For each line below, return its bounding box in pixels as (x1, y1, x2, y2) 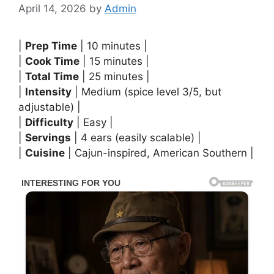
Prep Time (25, 40, 77, 53)
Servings (25, 131, 71, 144)
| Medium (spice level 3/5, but (72, 86, 221, 98)
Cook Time (25, 55, 80, 68)
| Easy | (73, 116, 113, 129)
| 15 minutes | (80, 55, 149, 68)
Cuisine (25, 147, 65, 160)
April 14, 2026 (18, 2, 86, 15)
